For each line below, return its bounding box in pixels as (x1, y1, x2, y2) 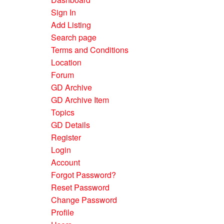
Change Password (51, 194, 117, 205)
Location (51, 56, 81, 68)
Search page (51, 31, 96, 43)
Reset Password (51, 181, 109, 193)
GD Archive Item (51, 94, 109, 105)
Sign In (51, 6, 76, 18)
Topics (51, 106, 74, 118)
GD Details (51, 119, 90, 130)
